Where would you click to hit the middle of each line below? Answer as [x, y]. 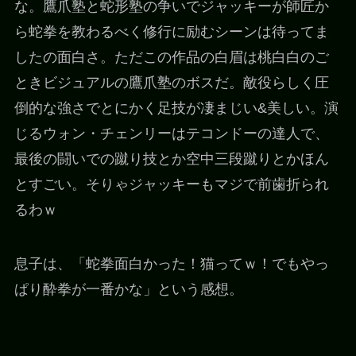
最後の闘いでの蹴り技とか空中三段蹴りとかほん [171, 159]
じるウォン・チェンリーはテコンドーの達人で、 [171, 133]
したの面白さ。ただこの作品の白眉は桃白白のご [171, 57]
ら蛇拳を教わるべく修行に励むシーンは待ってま [171, 31]
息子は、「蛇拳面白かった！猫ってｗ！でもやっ [171, 263]
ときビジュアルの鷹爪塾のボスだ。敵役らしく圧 [171, 82]
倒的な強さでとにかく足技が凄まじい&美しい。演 [176, 108]
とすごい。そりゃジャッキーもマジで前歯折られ [171, 184]
